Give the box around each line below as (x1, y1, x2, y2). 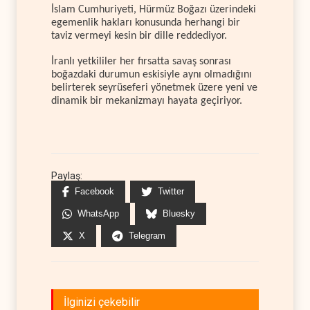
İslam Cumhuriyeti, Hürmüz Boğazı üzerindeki (51, 4, 256, 16)
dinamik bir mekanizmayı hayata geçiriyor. (51, 95, 242, 107)
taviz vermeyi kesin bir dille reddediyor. (51, 30, 227, 42)
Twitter (158, 186, 184, 197)
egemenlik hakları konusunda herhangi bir (51, 17, 240, 29)
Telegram (129, 230, 165, 241)
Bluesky (163, 208, 195, 219)
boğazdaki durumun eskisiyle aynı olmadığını (51, 69, 252, 80)
